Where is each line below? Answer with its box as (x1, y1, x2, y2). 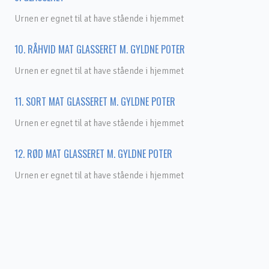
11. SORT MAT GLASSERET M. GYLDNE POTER (14, 94, 175, 109)
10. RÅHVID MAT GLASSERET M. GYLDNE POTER (14, 42, 185, 56)
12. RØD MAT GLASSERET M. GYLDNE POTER (14, 147, 172, 161)
